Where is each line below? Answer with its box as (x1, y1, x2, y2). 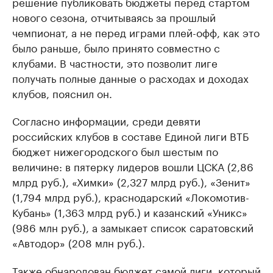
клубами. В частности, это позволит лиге (12, 54, 218, 70)
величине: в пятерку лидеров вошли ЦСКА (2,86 (12, 157, 253, 174)
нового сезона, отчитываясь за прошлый (12, 8, 216, 24)
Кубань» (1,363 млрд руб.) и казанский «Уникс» (12, 203, 247, 219)
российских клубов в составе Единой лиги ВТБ (12, 127, 249, 143)
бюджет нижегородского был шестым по (12, 142, 218, 158)
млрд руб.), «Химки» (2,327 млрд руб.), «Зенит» (12, 172, 250, 189)
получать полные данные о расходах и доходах (12, 69, 249, 85)
